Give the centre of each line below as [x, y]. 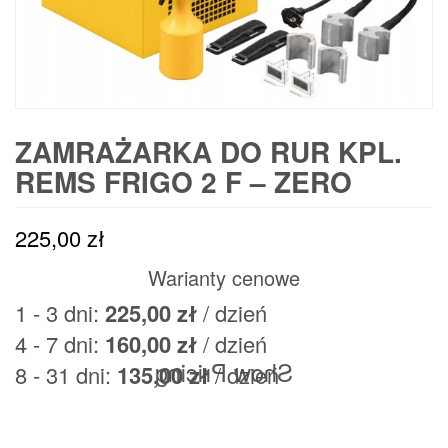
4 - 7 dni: [60, 343]
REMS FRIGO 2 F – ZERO [183, 181]
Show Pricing [224, 371]
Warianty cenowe [224, 277]
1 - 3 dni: [60, 312]
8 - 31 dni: [66, 374]
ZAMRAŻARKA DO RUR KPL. [208, 151]
